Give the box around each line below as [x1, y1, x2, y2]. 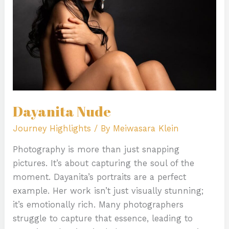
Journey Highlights [13, 123, 91, 133]
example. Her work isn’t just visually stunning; [13, 186, 204, 196]
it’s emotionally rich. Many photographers [13, 200, 184, 210]
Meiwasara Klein [113, 123, 179, 133]
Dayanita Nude [13, 102, 111, 121]
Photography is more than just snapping [13, 145, 180, 155]
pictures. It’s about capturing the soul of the [13, 158, 195, 169]
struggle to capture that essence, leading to [13, 214, 193, 224]
